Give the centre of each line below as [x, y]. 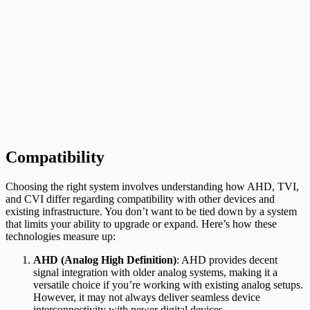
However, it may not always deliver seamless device [147, 297]
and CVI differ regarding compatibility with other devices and [140, 199]
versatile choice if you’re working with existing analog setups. [168, 284]
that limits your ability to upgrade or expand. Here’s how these [141, 224]
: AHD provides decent [227, 259]
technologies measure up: [61, 236]
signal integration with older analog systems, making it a [155, 272]
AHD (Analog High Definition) [105, 259]
